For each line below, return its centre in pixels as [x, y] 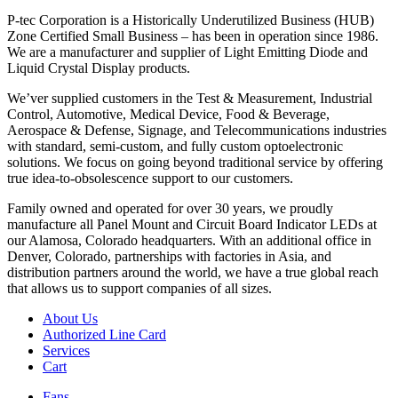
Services [66, 350]
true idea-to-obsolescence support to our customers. [150, 178]
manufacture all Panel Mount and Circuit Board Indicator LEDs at [192, 224]
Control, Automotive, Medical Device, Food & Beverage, [168, 114]
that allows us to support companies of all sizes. [139, 288]
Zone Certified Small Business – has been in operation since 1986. [193, 36]
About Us [70, 318]
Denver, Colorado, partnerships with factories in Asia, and [169, 256]
